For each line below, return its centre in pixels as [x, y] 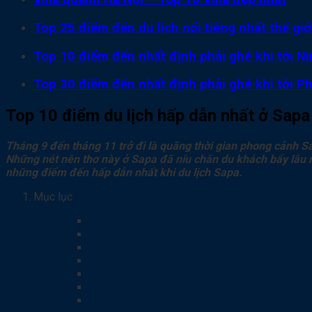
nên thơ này [88, 159]
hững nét [36, 159]
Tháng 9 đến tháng [54, 146]
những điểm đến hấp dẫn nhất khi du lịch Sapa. [124, 173]
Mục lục [53, 197]
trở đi [130, 146]
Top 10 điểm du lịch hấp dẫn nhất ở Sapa [158, 116]
